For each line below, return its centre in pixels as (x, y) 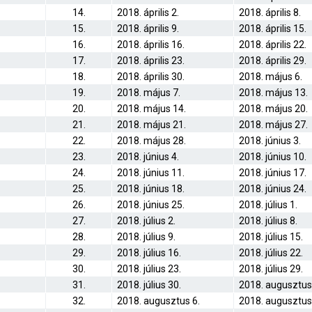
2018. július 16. (149, 253)
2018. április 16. (151, 45)
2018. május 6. (271, 77)
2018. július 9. (146, 237)
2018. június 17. (273, 173)
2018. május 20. (273, 109)
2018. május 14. (151, 109)
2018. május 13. (273, 93)
